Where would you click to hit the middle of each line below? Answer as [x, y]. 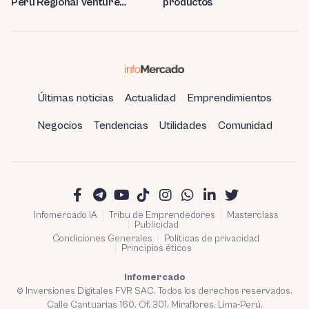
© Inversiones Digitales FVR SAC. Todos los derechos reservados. [154, 291]
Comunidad [245, 126]
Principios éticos [156, 249]
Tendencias [121, 126]
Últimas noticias [76, 98]
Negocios [60, 126]
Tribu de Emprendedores [162, 216]
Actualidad [150, 98]
